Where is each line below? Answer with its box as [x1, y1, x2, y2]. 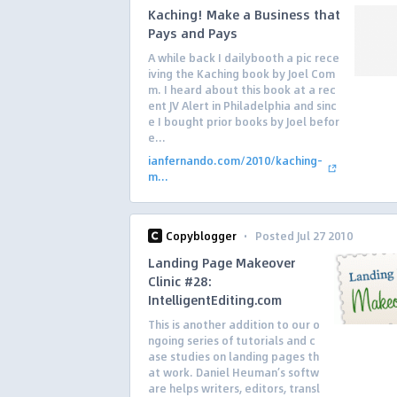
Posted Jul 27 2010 [255, 228, 353, 244]
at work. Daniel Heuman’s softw [148, 364, 319, 380]
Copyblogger [166, 228, 237, 244]
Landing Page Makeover [148, 253, 296, 272]
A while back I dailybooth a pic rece [148, 50, 339, 66]
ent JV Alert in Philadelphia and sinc [148, 97, 337, 113]
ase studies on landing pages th [148, 348, 319, 364]
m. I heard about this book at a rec [148, 82, 336, 97]
